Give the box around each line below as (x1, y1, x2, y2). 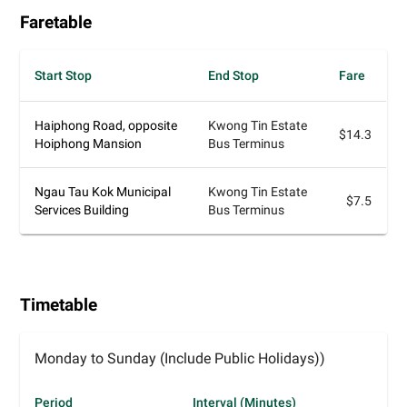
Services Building (35, 203, 130, 217)
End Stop (208, 68, 260, 83)
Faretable (20, 12, 93, 33)
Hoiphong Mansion (35, 136, 143, 151)
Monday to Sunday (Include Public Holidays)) (35, 350, 326, 367)
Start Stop (35, 68, 93, 83)
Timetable (20, 294, 98, 315)
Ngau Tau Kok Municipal (35, 184, 172, 199)
